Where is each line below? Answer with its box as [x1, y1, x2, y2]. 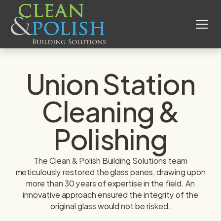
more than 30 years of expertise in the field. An [26, 176, 195, 190]
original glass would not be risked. [50, 199, 171, 213]
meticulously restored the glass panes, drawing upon [15, 165, 206, 179]
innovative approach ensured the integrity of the [22, 187, 199, 201]
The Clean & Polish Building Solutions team [34, 153, 187, 167]
